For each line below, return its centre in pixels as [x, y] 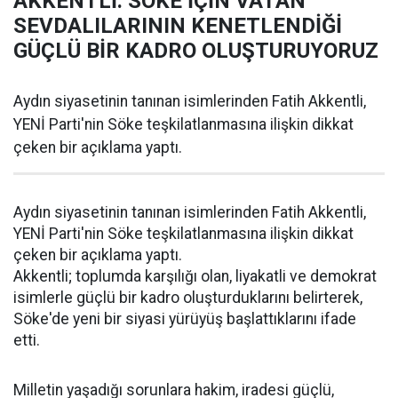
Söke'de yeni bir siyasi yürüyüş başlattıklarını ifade [185, 319]
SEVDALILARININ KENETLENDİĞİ [178, 26]
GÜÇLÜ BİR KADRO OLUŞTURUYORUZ [196, 51]
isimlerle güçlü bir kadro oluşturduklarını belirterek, [188, 298]
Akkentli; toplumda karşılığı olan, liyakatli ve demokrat [195, 276]
